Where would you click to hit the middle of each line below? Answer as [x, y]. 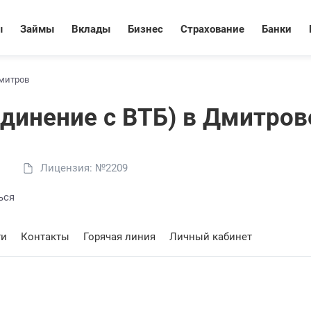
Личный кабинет [211, 237]
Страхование [212, 29]
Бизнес [145, 29]
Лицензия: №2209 [84, 168]
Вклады [91, 29]
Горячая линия [119, 237]
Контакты [45, 237]
